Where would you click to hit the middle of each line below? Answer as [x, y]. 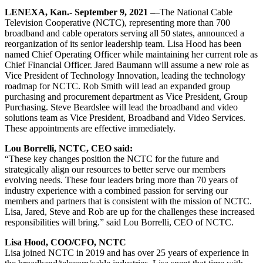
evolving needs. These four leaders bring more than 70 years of [121, 180]
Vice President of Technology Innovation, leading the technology [125, 75]
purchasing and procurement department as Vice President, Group [126, 96]
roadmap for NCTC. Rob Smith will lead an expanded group [117, 86]
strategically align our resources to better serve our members [115, 169]
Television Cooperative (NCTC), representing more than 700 [117, 22]
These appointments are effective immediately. [90, 128]
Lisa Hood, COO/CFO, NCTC [65, 242]
